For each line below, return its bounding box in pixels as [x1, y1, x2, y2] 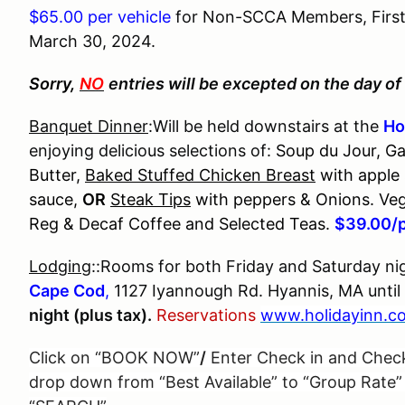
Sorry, [29, 74, 75, 93]
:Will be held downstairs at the [148, 117, 383, 136]
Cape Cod [29, 281, 105, 300]
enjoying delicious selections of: [29, 141, 276, 160]
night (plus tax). [29, 306, 152, 325]
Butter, [29, 165, 85, 184]
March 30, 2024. [29, 32, 155, 51]
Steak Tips [110, 190, 191, 209]
